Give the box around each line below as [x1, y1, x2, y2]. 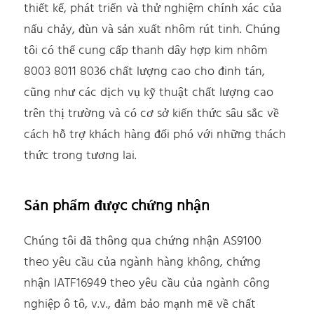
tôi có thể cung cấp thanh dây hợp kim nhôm [24, 41, 268, 62]
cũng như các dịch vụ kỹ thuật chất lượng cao [24, 83, 274, 104]
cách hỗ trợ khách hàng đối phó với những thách [24, 125, 287, 146]
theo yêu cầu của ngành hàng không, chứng [24, 252, 261, 273]
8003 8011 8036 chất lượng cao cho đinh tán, [24, 62, 266, 83]
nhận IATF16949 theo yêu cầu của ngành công [24, 273, 271, 294]
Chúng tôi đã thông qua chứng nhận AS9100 [24, 231, 262, 252]
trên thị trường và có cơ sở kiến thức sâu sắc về [24, 104, 280, 125]
